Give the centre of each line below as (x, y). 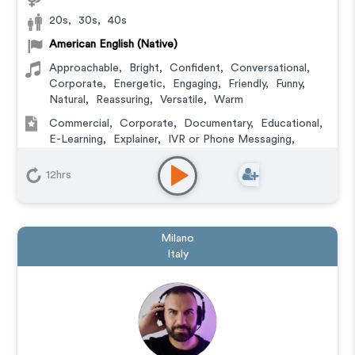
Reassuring (123, 100)
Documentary (218, 124)
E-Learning (76, 139)
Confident (195, 68)
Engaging (196, 84)
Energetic (138, 84)
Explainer (136, 139)
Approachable (84, 68)
